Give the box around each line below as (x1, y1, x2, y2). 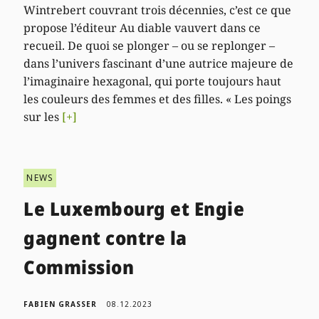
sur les (23, 109, 63, 125)
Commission (23, 254, 135, 281)
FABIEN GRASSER (23, 299, 98, 310)
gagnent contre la (23, 225, 187, 251)
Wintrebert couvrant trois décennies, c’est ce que (23, 2, 292, 19)
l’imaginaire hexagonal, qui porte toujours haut (23, 73, 282, 90)
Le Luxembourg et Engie (23, 196, 245, 222)
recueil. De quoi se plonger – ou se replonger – (23, 38, 276, 54)
